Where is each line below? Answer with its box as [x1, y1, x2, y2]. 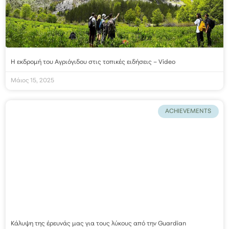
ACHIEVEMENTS [165, 108, 212, 115]
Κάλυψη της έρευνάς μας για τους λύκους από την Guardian [11, 220, 187, 227]
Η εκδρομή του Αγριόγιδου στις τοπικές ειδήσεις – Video [11, 59, 176, 66]
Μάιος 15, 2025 [11, 78, 55, 84]
